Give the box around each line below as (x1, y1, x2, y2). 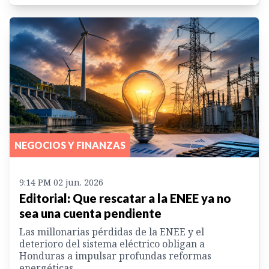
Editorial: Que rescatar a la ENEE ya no (19, 191, 231, 206)
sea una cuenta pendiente (19, 206, 162, 221)
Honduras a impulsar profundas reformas (19, 249, 211, 263)
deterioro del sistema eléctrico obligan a (19, 237, 205, 251)
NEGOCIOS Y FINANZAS (14, 139, 125, 151)
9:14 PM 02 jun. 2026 (19, 177, 103, 189)
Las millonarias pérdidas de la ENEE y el (19, 225, 204, 239)
